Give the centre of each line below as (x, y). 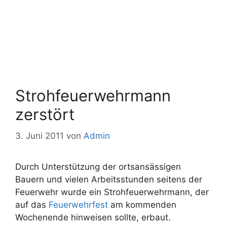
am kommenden (142, 204)
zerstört (45, 114)
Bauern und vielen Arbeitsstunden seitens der (109, 179)
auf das (32, 204)
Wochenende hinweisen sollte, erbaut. (93, 217)
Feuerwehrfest (78, 204)
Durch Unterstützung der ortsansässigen (98, 166)
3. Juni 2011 (40, 136)
